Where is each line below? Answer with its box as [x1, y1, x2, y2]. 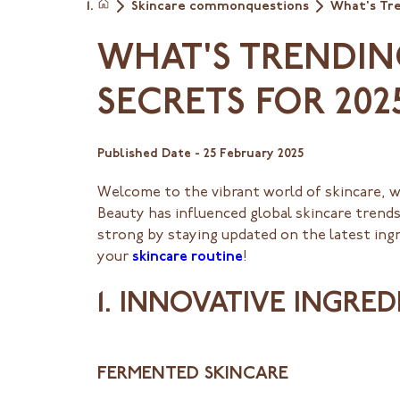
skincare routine [131, 250, 243, 265]
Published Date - [96, 148, 200, 162]
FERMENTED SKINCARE [96, 365, 288, 384]
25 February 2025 [203, 148, 304, 162]
